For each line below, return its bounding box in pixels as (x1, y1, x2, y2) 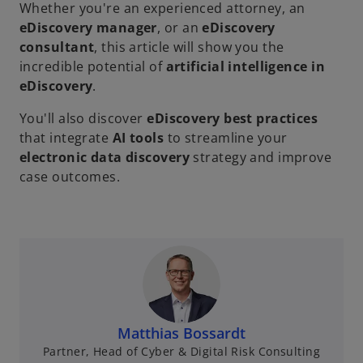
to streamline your (164, 129, 288, 147)
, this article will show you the (94, 38, 284, 57)
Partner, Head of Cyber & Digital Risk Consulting (42, 344, 321, 360)
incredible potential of (19, 58, 166, 76)
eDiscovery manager (19, 19, 157, 37)
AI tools (112, 129, 164, 147)
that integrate (19, 129, 113, 147)
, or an (156, 19, 203, 37)
